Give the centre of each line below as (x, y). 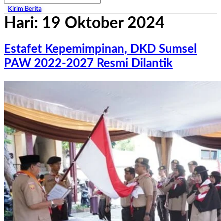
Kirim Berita (25, 9)
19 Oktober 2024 (103, 23)
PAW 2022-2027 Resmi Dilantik (88, 63)
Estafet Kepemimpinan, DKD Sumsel (100, 49)
